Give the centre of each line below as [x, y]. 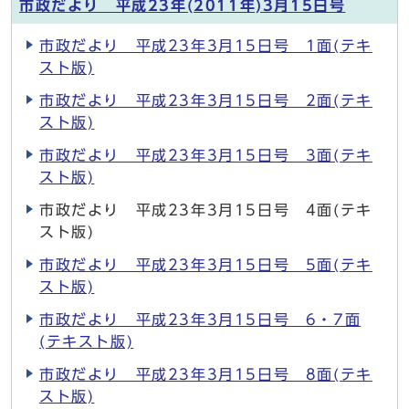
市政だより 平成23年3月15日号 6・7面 [200, 320]
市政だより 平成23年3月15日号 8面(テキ [206, 374]
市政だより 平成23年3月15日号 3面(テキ [206, 155]
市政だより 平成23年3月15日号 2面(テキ [206, 100]
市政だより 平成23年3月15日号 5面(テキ [206, 265]
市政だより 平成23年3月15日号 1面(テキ [206, 46]
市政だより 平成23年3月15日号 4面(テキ [206, 210]
